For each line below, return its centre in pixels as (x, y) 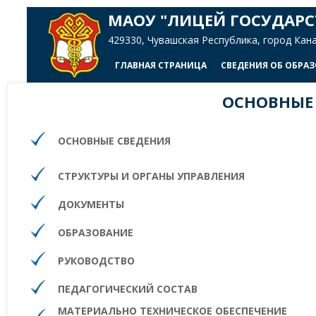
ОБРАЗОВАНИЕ (96, 232)
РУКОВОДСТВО (96, 261)
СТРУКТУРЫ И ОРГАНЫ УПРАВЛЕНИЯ (151, 176)
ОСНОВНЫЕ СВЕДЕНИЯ (114, 141)
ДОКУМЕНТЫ (91, 204)
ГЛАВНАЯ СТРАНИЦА (161, 65)
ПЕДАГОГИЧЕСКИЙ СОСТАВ (128, 289)
